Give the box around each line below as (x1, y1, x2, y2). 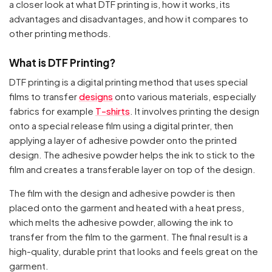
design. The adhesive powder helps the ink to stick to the (9, 149, 255, 161)
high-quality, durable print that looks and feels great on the (9, 245, 258, 257)
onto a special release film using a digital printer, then (9, 120, 233, 132)
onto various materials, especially (113, 90, 256, 103)
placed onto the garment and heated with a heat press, (9, 202, 244, 214)
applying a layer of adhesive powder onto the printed (9, 134, 237, 146)
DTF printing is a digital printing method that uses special (9, 76, 248, 88)
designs (79, 90, 113, 103)
